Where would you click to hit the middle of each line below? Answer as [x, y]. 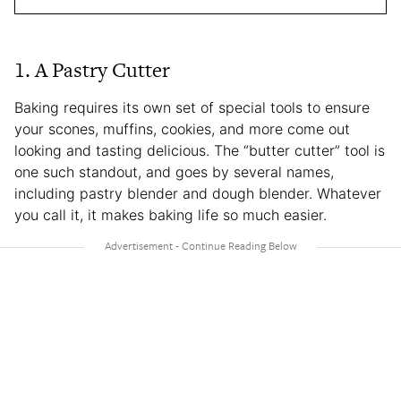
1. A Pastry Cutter [92, 69]
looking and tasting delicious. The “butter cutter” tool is [200, 150]
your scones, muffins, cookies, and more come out [182, 128]
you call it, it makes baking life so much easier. [173, 214]
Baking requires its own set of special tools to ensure [192, 107]
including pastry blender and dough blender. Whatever [198, 193]
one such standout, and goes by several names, [174, 171]
